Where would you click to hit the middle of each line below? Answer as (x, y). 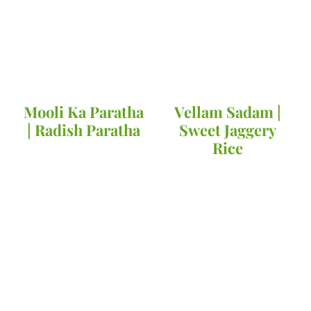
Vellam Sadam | (227, 112)
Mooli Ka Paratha (83, 112)
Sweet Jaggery (227, 130)
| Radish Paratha (83, 130)
